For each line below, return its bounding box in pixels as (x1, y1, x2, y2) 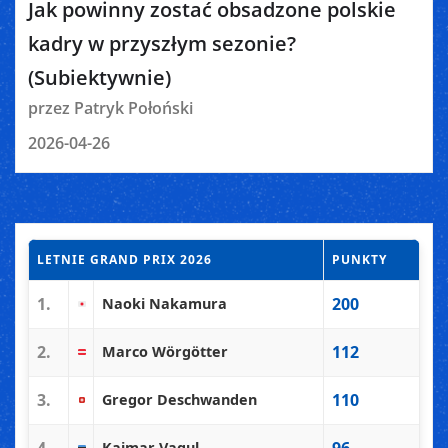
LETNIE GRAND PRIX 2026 (37, 251, 212, 269)
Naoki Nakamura (102, 294, 227, 314)
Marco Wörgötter (102, 342, 228, 362)
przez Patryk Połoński (28, 96, 193, 119)
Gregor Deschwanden (102, 390, 257, 410)
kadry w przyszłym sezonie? (28, 29, 296, 57)
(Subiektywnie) (28, 63, 171, 91)
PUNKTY (332, 251, 387, 269)
